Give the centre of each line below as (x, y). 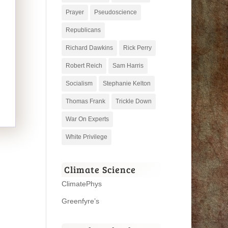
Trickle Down (133, 101)
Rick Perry (137, 48)
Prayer (75, 12)
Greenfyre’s (80, 201)
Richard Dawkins (89, 48)
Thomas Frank (85, 101)
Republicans (83, 30)
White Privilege (86, 137)
